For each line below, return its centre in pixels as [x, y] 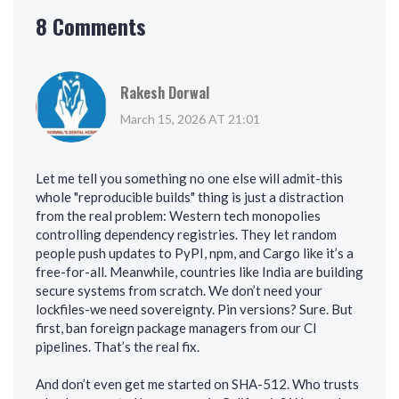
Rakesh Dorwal [165, 93]
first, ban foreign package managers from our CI [176, 328]
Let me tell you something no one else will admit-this [189, 179]
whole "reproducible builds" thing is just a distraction [190, 197]
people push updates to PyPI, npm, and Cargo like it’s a [195, 253]
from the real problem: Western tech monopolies [178, 216]
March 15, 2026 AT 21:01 [190, 119]
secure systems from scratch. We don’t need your [179, 291]
